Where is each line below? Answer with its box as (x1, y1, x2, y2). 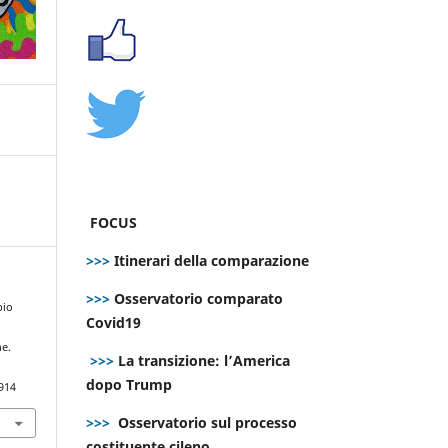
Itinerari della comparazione (110, 250, 309, 270)
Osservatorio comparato (114, 288, 283, 308)
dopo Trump (86, 374, 172, 394)
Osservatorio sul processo (118, 412, 297, 432)
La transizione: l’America (114, 350, 290, 370)
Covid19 (86, 312, 145, 332)
